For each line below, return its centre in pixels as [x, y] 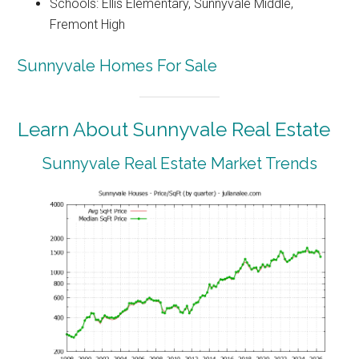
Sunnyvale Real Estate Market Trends [179, 164]
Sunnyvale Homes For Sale [118, 65]
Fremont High [88, 24]
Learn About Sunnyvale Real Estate [174, 130]
